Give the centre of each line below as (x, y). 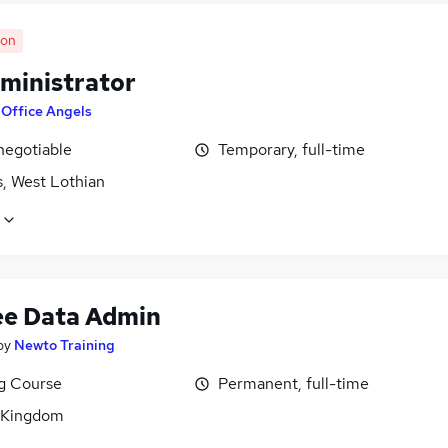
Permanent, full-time (293, 384)
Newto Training (64, 345)
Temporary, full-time (291, 149)
